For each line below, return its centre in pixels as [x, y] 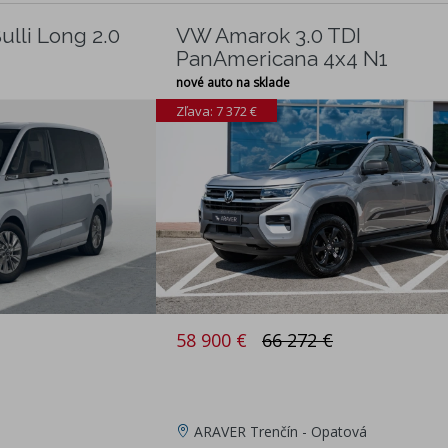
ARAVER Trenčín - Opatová [280, 432]
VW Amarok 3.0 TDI [268, 36]
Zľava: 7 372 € [216, 110]
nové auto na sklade [233, 83]
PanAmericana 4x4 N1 [282, 59]
